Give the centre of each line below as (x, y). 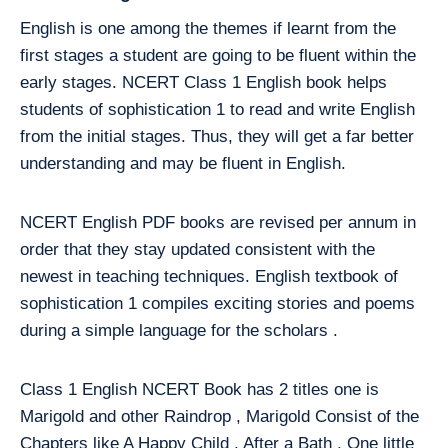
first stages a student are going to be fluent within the (218, 55)
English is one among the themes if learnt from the (208, 28)
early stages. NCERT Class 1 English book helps (203, 82)
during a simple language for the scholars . (179, 330)
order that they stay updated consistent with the (197, 249)
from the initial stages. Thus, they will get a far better (217, 136)
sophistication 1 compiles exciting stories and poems (217, 303)
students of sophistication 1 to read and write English (217, 109)
